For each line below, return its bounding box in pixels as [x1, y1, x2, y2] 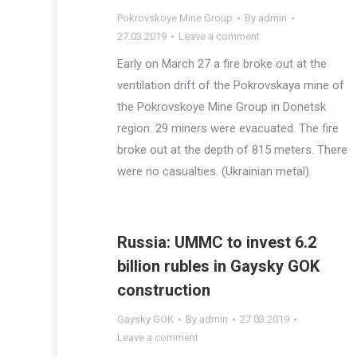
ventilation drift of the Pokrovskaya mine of [117, 78, 344, 92]
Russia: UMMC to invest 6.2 [117, 233, 316, 252]
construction [117, 280, 210, 300]
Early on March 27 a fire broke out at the [117, 57, 327, 71]
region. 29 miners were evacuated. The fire [117, 121, 339, 135]
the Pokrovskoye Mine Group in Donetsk [117, 100, 326, 114]
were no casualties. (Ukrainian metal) [117, 164, 309, 178]
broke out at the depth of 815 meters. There [117, 143, 347, 157]
